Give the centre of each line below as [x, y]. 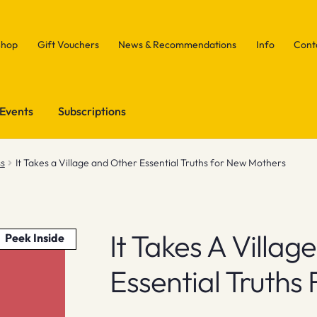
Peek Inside [35, 237]
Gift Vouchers [68, 44]
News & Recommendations [178, 44]
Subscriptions [92, 111]
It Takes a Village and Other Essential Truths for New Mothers [150, 163]
